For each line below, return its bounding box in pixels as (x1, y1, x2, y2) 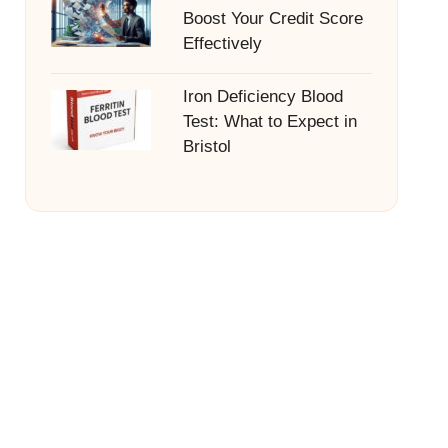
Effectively (182, 34, 262, 53)
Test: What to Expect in (182, 112, 357, 131)
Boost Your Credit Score (182, 9, 363, 28)
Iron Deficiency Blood (182, 87, 343, 106)
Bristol (182, 137, 231, 156)
